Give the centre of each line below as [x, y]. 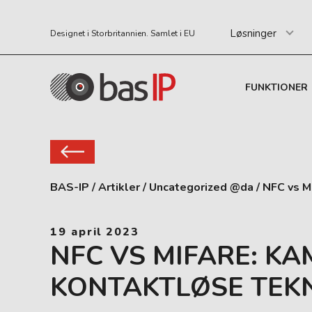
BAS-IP [70, 187]
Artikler [119, 187]
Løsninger [253, 33]
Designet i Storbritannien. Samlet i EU [123, 33]
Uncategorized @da [201, 187]
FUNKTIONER [276, 87]
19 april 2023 [95, 232]
